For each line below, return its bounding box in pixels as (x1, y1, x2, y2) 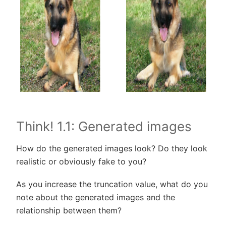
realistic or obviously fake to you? (16, 156, 146, 167)
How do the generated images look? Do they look (16, 143, 207, 154)
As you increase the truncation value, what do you (16, 179, 208, 189)
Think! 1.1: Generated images (16, 118, 192, 134)
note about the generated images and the (16, 192, 175, 202)
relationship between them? (16, 205, 122, 215)
